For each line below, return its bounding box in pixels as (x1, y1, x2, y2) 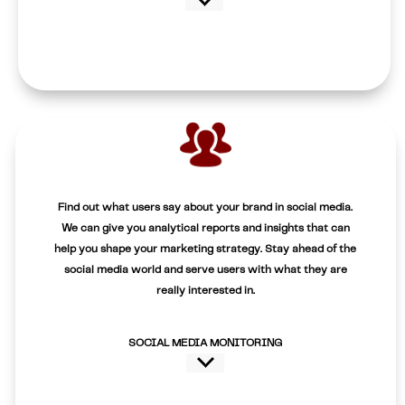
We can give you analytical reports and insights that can (61, 222, 350, 233)
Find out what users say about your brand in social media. (58, 202, 353, 212)
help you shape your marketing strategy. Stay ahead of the (54, 243, 357, 254)
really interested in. (155, 285, 255, 296)
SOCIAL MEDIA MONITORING (128, 337, 283, 348)
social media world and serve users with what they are (63, 264, 347, 275)
